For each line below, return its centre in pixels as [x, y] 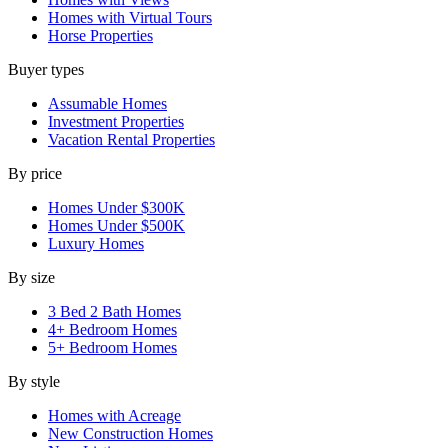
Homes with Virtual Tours [130, 17]
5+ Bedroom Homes [112, 347]
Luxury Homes [96, 243]
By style [34, 381]
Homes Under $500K [116, 225]
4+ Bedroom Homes [112, 329]
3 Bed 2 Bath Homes [114, 311]
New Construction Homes [130, 433]
